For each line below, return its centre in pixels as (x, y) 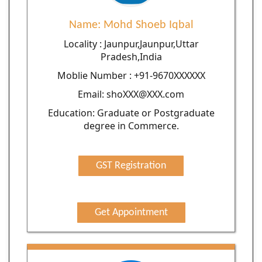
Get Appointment (131, 212)
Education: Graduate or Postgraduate (131, 113)
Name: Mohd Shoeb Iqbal (131, 25)
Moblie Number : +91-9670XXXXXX (131, 75)
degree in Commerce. (131, 125)
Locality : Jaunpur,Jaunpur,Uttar (131, 44)
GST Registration (131, 166)
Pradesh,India (131, 56)
